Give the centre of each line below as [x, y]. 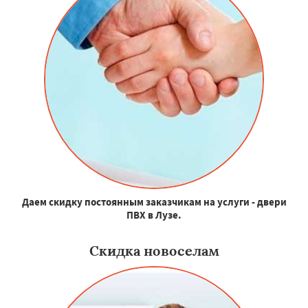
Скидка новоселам [154, 250]
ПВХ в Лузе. [154, 214]
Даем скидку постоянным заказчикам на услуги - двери [154, 201]
